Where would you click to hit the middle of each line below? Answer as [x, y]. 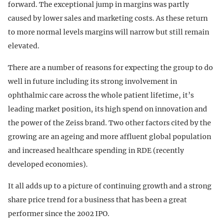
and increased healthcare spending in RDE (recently [96, 151]
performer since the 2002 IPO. [59, 214]
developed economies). [48, 165]
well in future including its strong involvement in [92, 82]
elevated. [24, 46]
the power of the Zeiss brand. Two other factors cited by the [110, 123]
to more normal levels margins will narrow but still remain [109, 32]
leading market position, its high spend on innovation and [108, 109]
